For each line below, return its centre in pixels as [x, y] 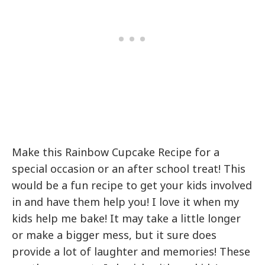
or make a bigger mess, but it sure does [114, 235]
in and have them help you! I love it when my [126, 202]
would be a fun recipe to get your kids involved [132, 185]
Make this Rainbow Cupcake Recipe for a [116, 152]
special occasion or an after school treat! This [129, 169]
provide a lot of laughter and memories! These [131, 252]
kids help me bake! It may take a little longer [127, 219]
